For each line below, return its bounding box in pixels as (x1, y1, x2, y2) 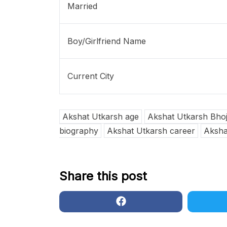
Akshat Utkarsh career (107, 126, 195, 136)
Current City (67, 71, 114, 82)
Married (67, 1, 97, 12)
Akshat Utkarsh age (62, 111, 139, 122)
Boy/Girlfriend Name (67, 36, 146, 47)
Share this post (59, 169, 147, 184)
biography (59, 126, 98, 136)
